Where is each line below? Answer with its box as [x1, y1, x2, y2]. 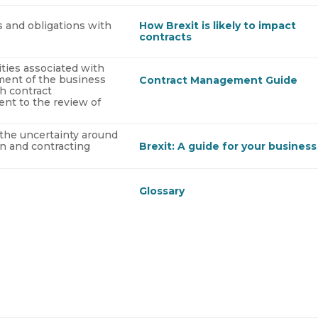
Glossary [139, 185, 185, 198]
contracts [139, 31, 192, 44]
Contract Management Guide [139, 74, 298, 87]
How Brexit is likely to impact [139, 19, 297, 33]
